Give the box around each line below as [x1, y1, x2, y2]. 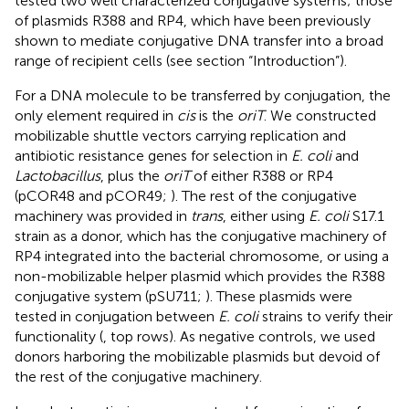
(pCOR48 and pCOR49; [15, 186, 171, 204]
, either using [223, 206, 309, 225]
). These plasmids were [205, 287, 352, 305]
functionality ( [15, 327, 103, 345]
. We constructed [264, 106, 376, 124]
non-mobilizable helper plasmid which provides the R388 [15, 267, 385, 285]
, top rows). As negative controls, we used [103, 327, 375, 345]
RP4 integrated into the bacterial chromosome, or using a [15, 246, 389, 265]
